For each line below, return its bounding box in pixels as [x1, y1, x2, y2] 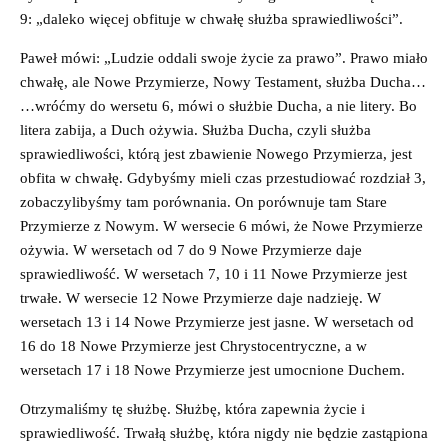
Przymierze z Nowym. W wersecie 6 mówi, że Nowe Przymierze [20, 217, 423, 234]
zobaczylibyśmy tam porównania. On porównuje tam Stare [20, 193, 387, 210]
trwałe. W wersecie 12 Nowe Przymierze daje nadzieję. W [20, 289, 381, 306]
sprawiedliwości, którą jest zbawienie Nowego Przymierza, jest [20, 145, 412, 162]
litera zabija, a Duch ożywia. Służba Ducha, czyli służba [20, 121, 371, 138]
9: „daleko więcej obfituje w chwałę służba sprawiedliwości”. [20, 10, 403, 27]
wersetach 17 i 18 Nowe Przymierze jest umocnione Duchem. [20, 361, 405, 378]
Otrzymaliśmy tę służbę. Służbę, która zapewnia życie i [20, 400, 365, 417]
